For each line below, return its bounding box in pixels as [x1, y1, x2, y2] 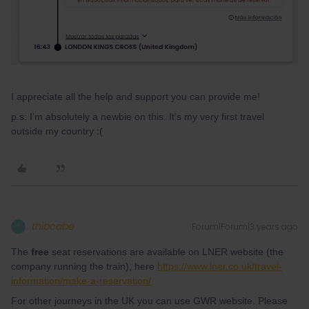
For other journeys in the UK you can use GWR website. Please [11, 295, 288, 306]
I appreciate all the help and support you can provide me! [11, 90, 260, 102]
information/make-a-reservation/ [11, 275, 151, 286]
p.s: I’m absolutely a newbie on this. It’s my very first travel [11, 110, 264, 122]
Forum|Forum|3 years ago [192, 220, 298, 232]
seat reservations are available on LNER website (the [49, 246, 283, 257]
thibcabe [31, 219, 74, 233]
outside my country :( [11, 125, 103, 137]
